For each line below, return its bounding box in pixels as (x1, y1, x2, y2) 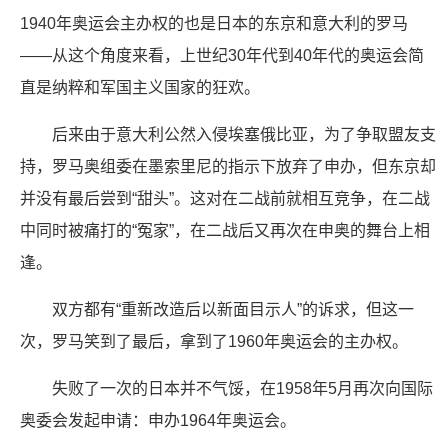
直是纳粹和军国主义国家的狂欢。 (20, 79, 260, 96)
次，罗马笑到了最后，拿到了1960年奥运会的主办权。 (20, 333, 408, 350)
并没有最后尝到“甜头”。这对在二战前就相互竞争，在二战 (20, 190, 430, 207)
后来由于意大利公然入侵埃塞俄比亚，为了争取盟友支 (52, 126, 436, 143)
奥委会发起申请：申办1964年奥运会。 (20, 412, 296, 429)
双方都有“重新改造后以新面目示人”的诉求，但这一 (52, 301, 414, 318)
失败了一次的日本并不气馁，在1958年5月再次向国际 (52, 380, 433, 397)
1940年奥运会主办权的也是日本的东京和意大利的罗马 (20, 15, 408, 32)
